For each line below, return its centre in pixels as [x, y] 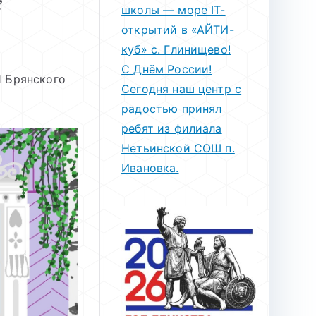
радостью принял [172, 109]
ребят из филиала [172, 128]
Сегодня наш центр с [182, 89]
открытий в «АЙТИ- [178, 30]
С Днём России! [167, 69]
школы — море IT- [174, 10]
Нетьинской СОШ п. [178, 148]
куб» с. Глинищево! [176, 49]
